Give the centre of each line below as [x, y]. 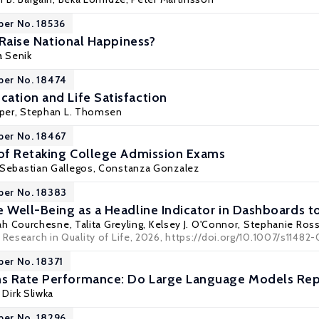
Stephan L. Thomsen [71, 112]
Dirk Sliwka [28, 293]
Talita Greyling [109, 224]
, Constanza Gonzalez [146, 168]
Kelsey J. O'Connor [193, 224]
